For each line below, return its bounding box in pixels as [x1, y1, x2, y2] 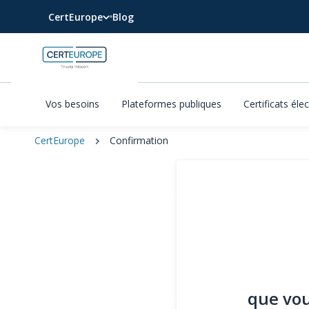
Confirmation [107, 134, 168, 147]
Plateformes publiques [121, 97, 221, 110]
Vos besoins [46, 97, 99, 110]
